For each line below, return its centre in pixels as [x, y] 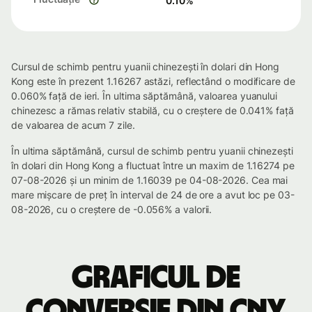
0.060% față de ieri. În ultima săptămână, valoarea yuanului [145, 96]
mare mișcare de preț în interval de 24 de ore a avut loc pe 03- [153, 195]
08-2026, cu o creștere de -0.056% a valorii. [112, 209]
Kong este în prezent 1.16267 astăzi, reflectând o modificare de [153, 81]
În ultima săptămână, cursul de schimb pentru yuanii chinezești [152, 151]
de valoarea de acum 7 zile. [73, 125]
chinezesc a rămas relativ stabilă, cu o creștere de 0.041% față [153, 110]
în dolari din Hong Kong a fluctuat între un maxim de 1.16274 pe [153, 165]
